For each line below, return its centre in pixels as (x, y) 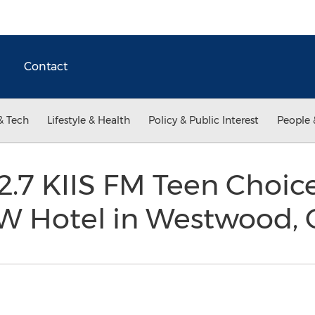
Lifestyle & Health (89, 120)
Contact (46, 66)
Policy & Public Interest (204, 120)
